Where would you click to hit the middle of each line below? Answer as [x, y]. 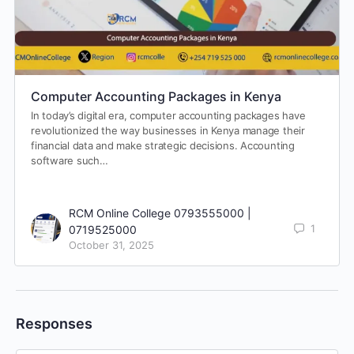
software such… [70, 160]
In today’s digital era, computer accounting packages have [168, 115]
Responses [54, 323]
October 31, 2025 [111, 245]
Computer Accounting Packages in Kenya [156, 96]
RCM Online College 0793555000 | [160, 213]
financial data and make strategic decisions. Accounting [163, 145]
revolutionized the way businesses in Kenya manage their [168, 130]
